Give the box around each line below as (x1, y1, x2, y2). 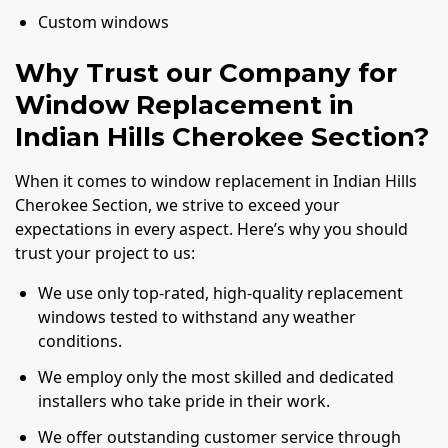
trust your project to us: (15, 242, 195, 265)
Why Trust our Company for (15, 57, 397, 90)
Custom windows (38, 11, 170, 34)
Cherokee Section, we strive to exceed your (15, 194, 340, 217)
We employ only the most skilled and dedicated (38, 365, 395, 388)
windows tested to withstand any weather (38, 306, 357, 329)
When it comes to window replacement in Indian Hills (15, 170, 417, 193)
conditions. (38, 330, 123, 353)
